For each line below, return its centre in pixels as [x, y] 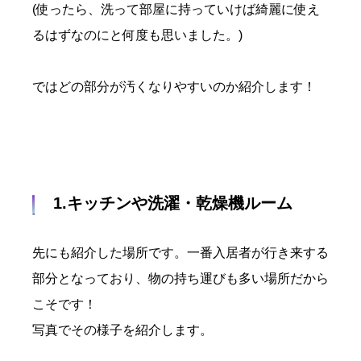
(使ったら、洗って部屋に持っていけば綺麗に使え [176, 10]
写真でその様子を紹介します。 [122, 330]
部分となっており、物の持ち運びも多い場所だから [180, 279]
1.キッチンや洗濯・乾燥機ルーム [173, 203]
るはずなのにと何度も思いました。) [137, 35]
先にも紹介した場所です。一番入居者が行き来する [180, 253]
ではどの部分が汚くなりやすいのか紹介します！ [174, 87]
